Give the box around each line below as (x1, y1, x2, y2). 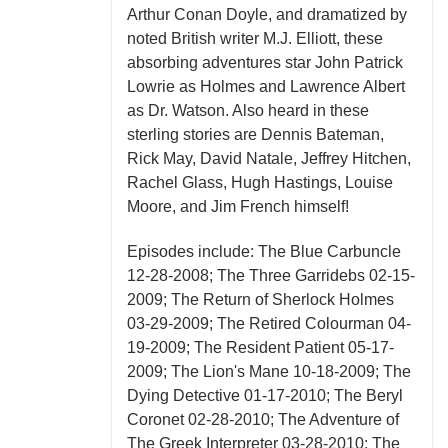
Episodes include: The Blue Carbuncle (127, 242, 402, 260)
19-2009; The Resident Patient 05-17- (127, 338, 395, 356)
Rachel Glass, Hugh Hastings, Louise (127, 173, 394, 191)
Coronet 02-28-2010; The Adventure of (127, 410, 400, 428)
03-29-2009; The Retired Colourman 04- (127, 314, 412, 332)
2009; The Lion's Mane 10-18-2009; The (127, 362, 412, 380)
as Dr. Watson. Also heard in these (127, 101, 370, 119)
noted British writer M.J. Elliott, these (127, 29, 384, 47)
